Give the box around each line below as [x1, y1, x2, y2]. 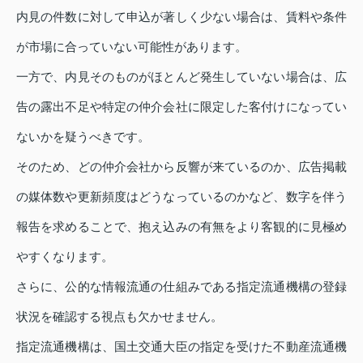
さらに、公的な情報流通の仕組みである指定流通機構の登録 [16, 279, 347, 293]
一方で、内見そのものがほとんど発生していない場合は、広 [16, 69, 347, 83]
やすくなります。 [16, 249, 113, 263]
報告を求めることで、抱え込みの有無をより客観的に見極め [16, 219, 347, 233]
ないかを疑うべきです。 [16, 129, 150, 143]
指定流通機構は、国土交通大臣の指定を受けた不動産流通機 [16, 339, 347, 353]
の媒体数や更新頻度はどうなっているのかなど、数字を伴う [16, 189, 347, 203]
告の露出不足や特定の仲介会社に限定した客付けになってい [16, 99, 347, 113]
